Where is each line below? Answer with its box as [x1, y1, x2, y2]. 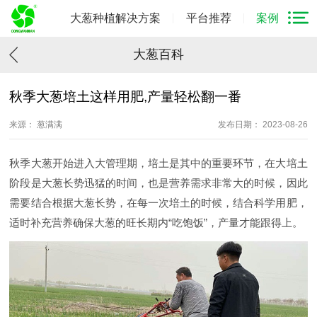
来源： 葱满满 [9, 119, 63, 129]
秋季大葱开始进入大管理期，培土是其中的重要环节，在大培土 [9, 157, 308, 170]
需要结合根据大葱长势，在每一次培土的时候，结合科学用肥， [9, 197, 308, 209]
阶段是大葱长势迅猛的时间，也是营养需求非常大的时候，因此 [9, 177, 308, 190]
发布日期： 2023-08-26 [217, 119, 308, 129]
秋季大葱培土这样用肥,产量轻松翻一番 [9, 89, 242, 105]
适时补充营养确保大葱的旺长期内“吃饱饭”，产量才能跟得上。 [9, 217, 304, 229]
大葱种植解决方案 [69, 11, 161, 25]
